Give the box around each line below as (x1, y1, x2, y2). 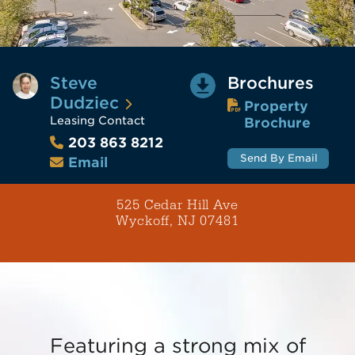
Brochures (227, 73, 314, 94)
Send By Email (239, 151, 318, 164)
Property (244, 97, 309, 114)
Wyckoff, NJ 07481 (116, 212, 239, 230)
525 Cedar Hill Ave (116, 196, 239, 214)
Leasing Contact (49, 114, 145, 128)
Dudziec (49, 93, 119, 113)
